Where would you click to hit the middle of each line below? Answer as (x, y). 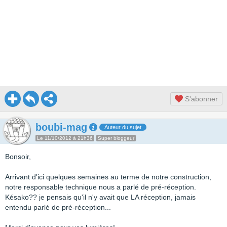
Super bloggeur (116, 138)
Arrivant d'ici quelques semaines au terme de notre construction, (108, 177)
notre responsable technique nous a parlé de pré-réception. (101, 187)
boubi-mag (61, 127)
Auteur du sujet (123, 127)
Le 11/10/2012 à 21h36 (65, 138)
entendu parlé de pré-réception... (58, 207)
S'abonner (200, 99)
